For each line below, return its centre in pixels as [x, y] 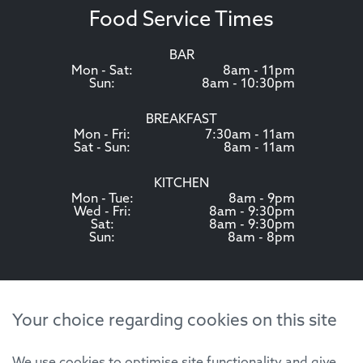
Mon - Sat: [102, 71]
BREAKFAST [181, 120]
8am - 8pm [261, 238]
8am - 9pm [262, 199]
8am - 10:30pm [248, 84]
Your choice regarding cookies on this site [175, 321]
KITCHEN [181, 184]
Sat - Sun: [102, 148]
